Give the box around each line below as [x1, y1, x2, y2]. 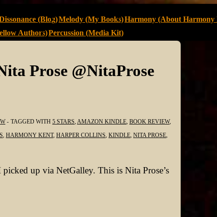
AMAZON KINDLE [77, 118, 126, 125]
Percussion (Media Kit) [48, 29, 124, 37]
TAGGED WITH [11, 118, 52, 125]
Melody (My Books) [59, 15, 124, 23]
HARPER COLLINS [56, 131, 106, 139]
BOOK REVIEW [129, 118, 170, 125]
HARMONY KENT [6, 131, 53, 139]
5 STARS [52, 118, 75, 125]
